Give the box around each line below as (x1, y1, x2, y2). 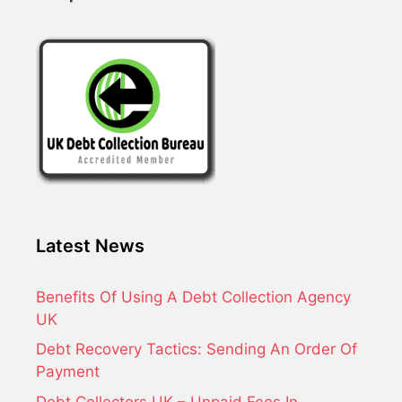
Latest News (36, 234, 144, 257)
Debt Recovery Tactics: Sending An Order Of (36, 340, 357, 358)
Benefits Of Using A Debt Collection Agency (36, 287, 351, 306)
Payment (36, 363, 100, 380)
